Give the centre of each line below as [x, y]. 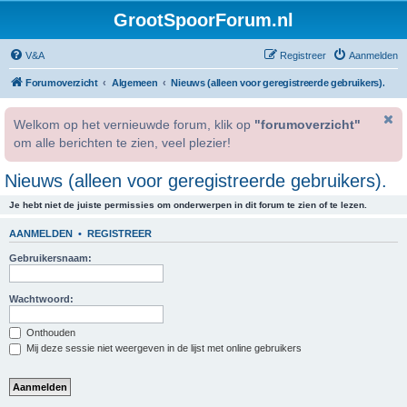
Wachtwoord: [41, 298]
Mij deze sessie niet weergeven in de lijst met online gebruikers [163, 348]
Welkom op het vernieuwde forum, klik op [134, 125]
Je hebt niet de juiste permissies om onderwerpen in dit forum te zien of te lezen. [188, 205]
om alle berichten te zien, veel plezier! [122, 143]
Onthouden [50, 332]
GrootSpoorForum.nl [203, 20]
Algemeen [134, 83]
